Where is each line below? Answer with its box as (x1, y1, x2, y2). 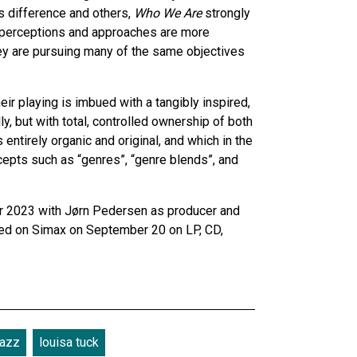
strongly (202, 6, 250, 21)
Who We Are (134, 6, 202, 21)
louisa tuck (39, 335, 99, 350)
